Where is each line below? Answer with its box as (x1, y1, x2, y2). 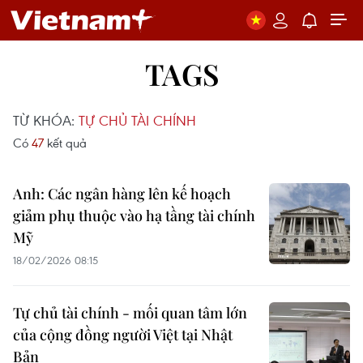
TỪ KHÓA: (13, 111, 79, 130)
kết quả (44, 135, 87, 151)
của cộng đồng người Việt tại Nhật (13, 325, 233, 344)
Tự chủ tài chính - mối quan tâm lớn (13, 303, 247, 322)
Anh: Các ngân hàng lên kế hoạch (13, 184, 231, 203)
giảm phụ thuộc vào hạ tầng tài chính (13, 206, 255, 225)
